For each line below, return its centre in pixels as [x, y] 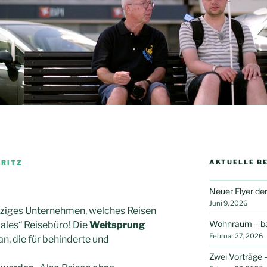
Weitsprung [117, 225]
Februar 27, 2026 [236, 236]
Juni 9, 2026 [228, 203]
